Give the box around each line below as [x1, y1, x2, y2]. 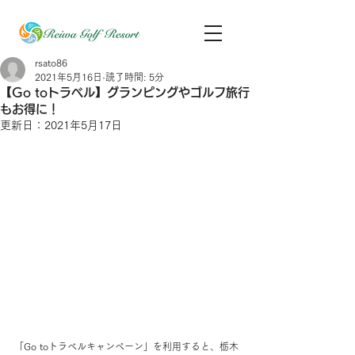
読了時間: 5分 [105, 72, 164, 82]
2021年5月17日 [44, 120, 122, 131]
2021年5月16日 [35, 72, 102, 82]
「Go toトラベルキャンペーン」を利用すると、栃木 [14, 341, 239, 351]
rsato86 [35, 58, 67, 67]
